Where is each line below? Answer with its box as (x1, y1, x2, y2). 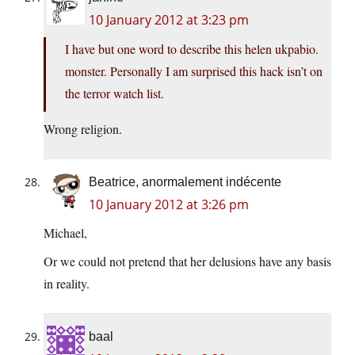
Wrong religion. (44, 120, 122, 138)
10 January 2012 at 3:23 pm (89, 11, 249, 29)
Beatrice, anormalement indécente (89, 175, 281, 189)
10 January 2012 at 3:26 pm (89, 196, 249, 214)
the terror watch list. (65, 85, 164, 102)
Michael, (44, 224, 87, 242)
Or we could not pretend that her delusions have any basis (44, 253, 331, 270)
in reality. (44, 275, 90, 292)
